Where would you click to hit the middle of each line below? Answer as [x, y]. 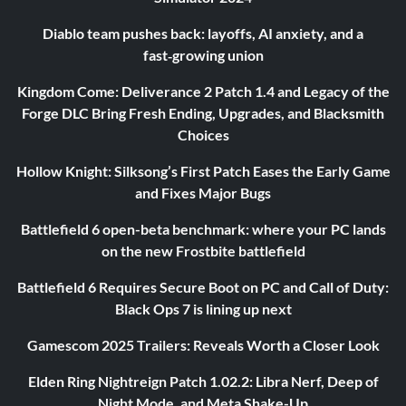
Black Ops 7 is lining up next [203, 309]
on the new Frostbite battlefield [203, 251]
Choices [203, 135]
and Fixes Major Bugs [203, 193]
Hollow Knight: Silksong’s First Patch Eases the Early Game [203, 171]
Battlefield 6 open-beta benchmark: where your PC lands [203, 229]
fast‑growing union [203, 55]
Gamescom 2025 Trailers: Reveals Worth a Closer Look [203, 345]
